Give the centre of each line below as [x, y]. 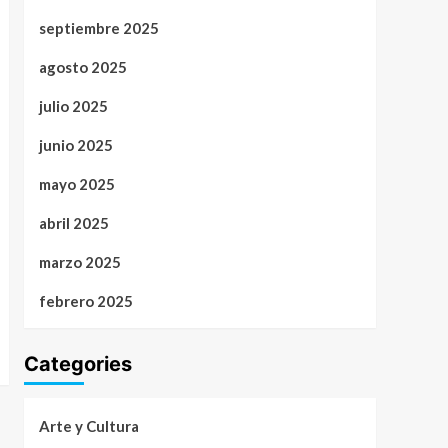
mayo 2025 [76, 183]
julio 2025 [73, 105]
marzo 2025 [79, 261]
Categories [77, 363]
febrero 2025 [85, 300]
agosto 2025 [82, 66]
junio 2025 [75, 144]
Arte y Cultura [88, 425]
